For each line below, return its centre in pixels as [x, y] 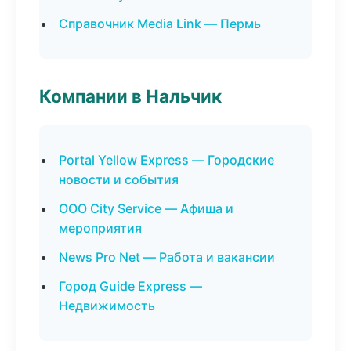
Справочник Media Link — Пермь [160, 24]
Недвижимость [107, 306]
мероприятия [100, 228]
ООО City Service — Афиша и [146, 208]
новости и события [119, 179]
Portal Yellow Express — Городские [166, 160]
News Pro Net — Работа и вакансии [167, 257]
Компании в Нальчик [130, 96]
